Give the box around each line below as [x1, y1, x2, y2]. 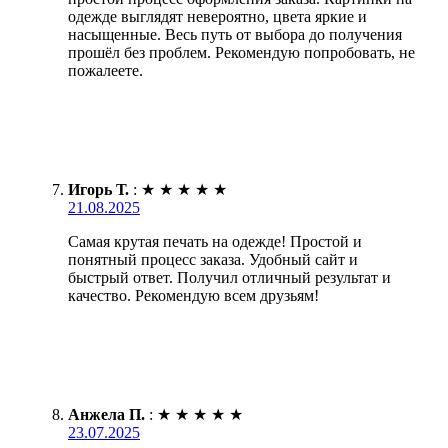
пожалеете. [68, 61, 143, 79]
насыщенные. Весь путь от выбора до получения [68, 25, 402, 43]
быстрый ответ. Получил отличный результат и [68, 268, 391, 286]
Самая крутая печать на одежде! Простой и [68, 232, 362, 250]
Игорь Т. [68, 180, 129, 198]
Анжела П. [68, 405, 145, 423]
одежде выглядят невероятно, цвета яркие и [68, 7, 367, 25]
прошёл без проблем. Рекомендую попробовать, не [68, 43, 415, 61]
